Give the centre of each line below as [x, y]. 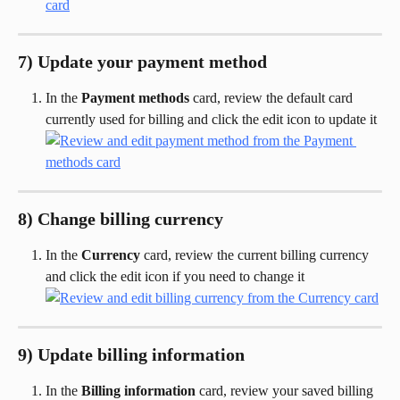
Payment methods [135, 97]
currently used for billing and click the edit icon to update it [211, 119]
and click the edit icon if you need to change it [175, 276]
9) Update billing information [131, 354]
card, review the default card [273, 97]
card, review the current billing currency [256, 254]
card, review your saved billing [286, 390]
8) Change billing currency [121, 218]
